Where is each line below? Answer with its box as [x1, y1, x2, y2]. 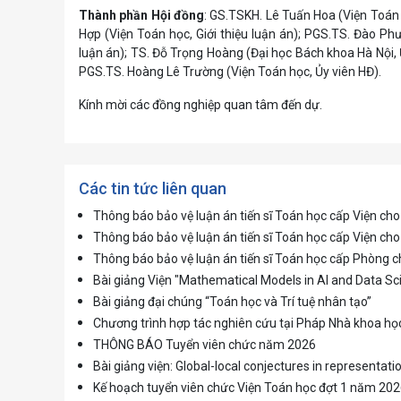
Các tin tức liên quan [79, 179, 226, 198]
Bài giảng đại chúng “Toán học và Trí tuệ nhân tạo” [93, 294, 371, 309]
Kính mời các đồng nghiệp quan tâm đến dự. [79, 98, 322, 112]
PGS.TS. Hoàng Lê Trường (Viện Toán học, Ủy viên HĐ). [79, 64, 381, 79]
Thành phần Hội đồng [79, 8, 204, 22]
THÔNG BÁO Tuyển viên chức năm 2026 [93, 337, 316, 352]
